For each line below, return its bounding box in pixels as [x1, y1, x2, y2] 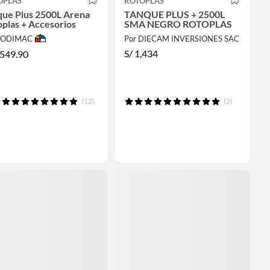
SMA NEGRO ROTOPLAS [124, 17, 232, 30]
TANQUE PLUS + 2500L [124, 8, 225, 20]
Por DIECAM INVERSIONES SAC [124, 33, 239, 43]
